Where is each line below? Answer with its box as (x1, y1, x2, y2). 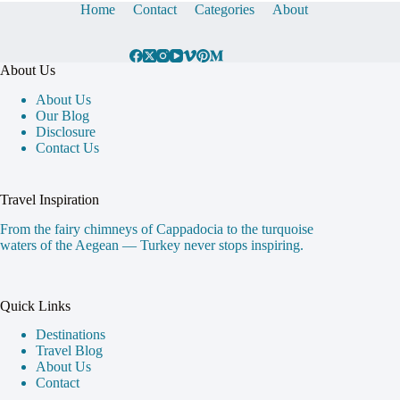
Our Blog (36, 107, 89, 123)
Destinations (36, 327, 105, 343)
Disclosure (36, 123, 96, 139)
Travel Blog (36, 343, 103, 359)
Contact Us (36, 139, 99, 155)
